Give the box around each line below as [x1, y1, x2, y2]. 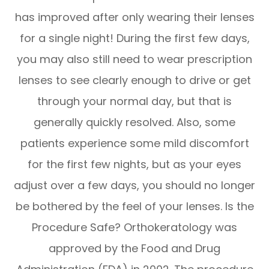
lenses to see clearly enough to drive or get [18, 72, 251, 88]
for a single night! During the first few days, [19, 30, 250, 46]
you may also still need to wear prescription [17, 51, 252, 67]
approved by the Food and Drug [49, 240, 220, 256]
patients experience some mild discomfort [20, 135, 249, 151]
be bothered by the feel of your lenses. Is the [15, 198, 254, 214]
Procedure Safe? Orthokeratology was [32, 219, 237, 235]
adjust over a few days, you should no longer [14, 177, 255, 193]
